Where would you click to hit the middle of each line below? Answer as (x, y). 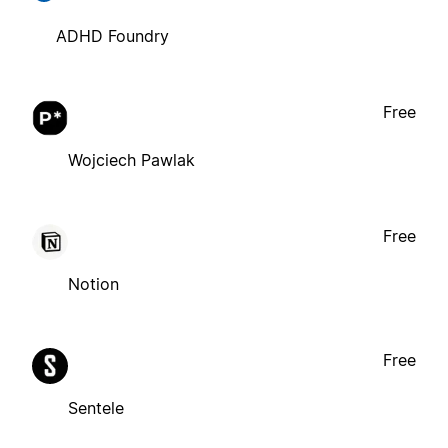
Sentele (96, 408)
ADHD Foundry (112, 36)
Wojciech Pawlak (131, 160)
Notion (93, 284)
